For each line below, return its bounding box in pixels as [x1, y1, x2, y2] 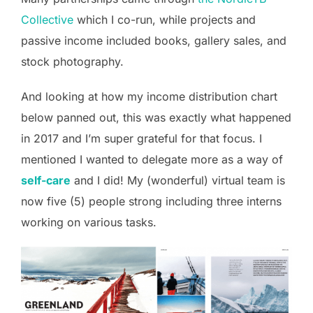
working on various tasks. [21, 215, 156, 229]
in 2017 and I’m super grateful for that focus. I [21, 131, 262, 145]
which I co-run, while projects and [73, 13, 256, 27]
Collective [21, 13, 73, 27]
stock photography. [21, 54, 124, 68]
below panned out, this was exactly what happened [21, 110, 291, 124]
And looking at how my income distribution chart [21, 89, 277, 103]
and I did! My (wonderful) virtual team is [71, 173, 285, 187]
